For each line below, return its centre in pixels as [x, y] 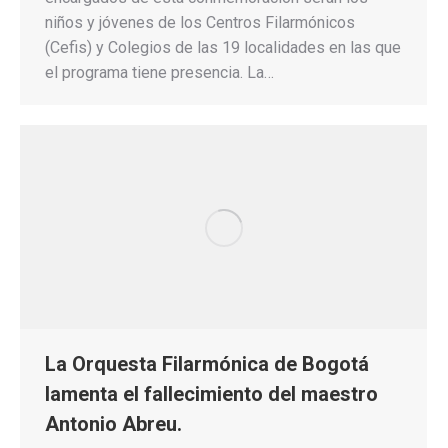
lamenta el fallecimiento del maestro [211, 393]
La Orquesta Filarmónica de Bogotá [207, 363]
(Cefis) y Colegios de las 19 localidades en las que [223, 47]
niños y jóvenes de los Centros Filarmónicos [200, 22]
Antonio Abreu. [113, 423]
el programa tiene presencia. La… [159, 72]
